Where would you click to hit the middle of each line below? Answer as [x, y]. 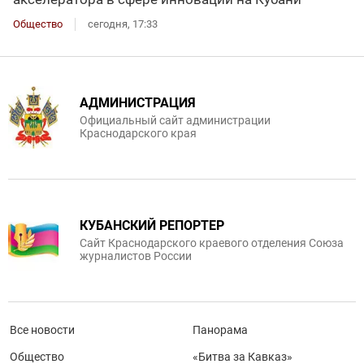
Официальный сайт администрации [175, 120]
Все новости [42, 329]
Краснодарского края [138, 133]
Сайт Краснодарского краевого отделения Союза [212, 243]
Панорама [220, 329]
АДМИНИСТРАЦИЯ [138, 102]
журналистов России [136, 256]
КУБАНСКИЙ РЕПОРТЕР [152, 225]
